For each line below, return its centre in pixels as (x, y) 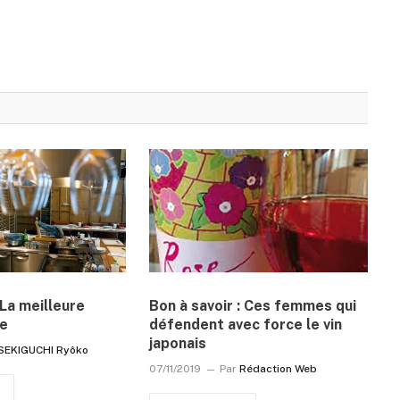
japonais (177, 343)
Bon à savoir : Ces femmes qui (252, 305)
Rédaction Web (278, 368)
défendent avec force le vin (245, 324)
